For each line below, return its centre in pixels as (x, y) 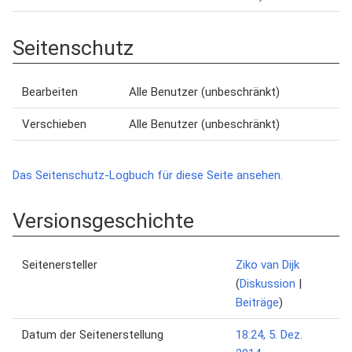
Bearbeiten (50, 92)
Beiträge (257, 302)
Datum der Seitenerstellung (93, 335)
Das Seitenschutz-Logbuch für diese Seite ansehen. (148, 175)
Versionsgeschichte (103, 221)
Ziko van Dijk (268, 265)
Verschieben (54, 124)
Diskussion (268, 284)
